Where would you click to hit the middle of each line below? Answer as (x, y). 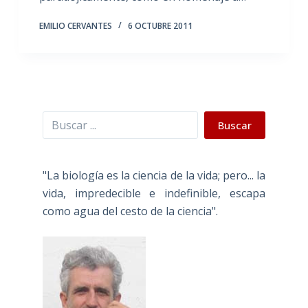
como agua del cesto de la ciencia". (130, 211)
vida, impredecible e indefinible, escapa (154, 193)
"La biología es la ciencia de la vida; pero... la (154, 175)
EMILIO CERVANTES (75, 25)
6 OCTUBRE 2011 (160, 25)
